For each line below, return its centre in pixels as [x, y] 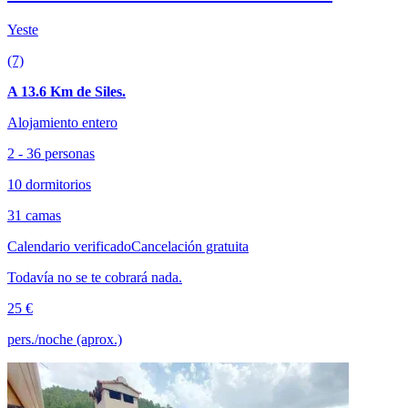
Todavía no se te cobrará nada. [95, 278]
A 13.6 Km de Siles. [66, 92]
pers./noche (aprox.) [65, 340]
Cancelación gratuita [190, 247]
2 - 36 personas [51, 154]
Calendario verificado [69, 247]
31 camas [34, 216]
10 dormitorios [49, 185]
